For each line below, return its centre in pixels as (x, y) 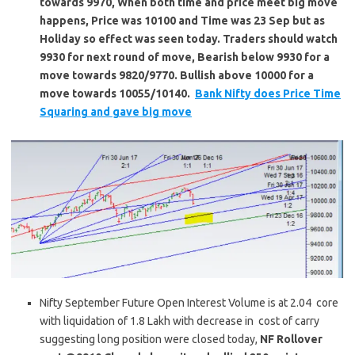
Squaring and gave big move (116, 111)
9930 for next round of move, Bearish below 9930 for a (185, 57)
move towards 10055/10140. (117, 93)
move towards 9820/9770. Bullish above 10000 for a (177, 75)
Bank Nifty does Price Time (268, 93)
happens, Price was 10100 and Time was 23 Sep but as (182, 20)
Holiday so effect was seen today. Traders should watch (189, 38)
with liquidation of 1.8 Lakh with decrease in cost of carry (179, 321)
